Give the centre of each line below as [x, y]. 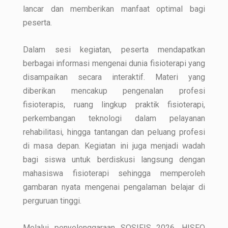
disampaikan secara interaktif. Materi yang [114, 77]
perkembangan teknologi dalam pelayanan [114, 118]
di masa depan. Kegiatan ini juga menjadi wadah [114, 146]
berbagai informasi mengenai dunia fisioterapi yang [114, 63]
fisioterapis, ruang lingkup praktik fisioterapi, [114, 104]
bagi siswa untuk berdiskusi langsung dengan [114, 159]
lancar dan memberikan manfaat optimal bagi [114, 9]
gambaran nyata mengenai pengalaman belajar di [114, 187]
